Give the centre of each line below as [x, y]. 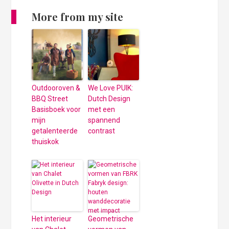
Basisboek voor [56, 109]
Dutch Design [109, 98]
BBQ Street [50, 98]
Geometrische [111, 219]
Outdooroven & [56, 88]
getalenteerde [55, 131]
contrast [102, 131]
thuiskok [45, 141]
